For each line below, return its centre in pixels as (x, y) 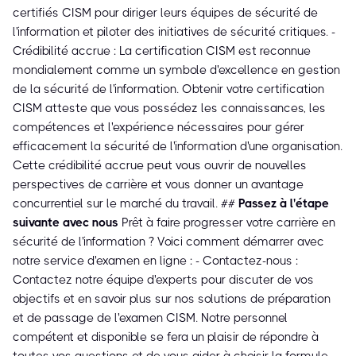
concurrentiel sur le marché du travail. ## (126, 204)
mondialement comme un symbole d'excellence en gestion (176, 70)
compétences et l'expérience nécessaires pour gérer (159, 128)
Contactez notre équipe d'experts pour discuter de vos (163, 280)
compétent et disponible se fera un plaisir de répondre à (166, 337)
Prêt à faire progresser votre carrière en (227, 223)
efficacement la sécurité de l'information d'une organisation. (178, 147)
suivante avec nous (66, 223)
